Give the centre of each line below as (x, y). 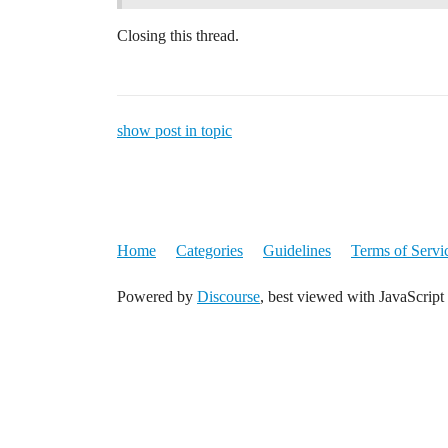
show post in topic (174, 130)
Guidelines (297, 250)
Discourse (228, 296)
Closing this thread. (178, 35)
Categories (209, 250)
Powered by (157, 296)
